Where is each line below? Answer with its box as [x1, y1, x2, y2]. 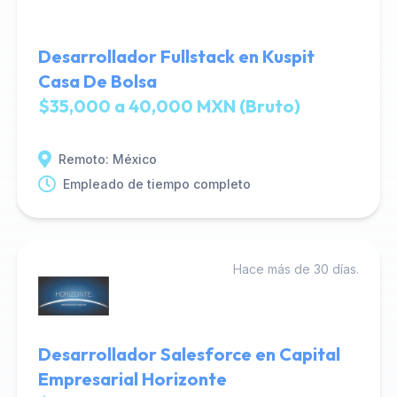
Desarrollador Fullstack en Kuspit [37, 45, 315, 67]
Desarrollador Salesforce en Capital [37, 343, 340, 365]
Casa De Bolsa [37, 70, 157, 92]
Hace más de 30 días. [233, 261, 360, 276]
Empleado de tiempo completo [62, 176, 251, 191]
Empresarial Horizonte [37, 368, 227, 390]
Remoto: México [58, 152, 157, 167]
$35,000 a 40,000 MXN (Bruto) [37, 95, 300, 117]
